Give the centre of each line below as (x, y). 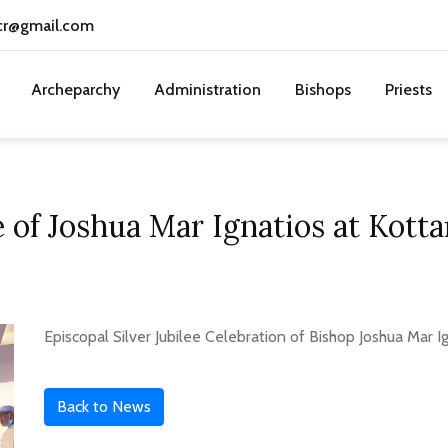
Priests (408, 89)
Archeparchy (75, 89)
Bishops (323, 89)
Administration (207, 89)
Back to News (104, 406)
